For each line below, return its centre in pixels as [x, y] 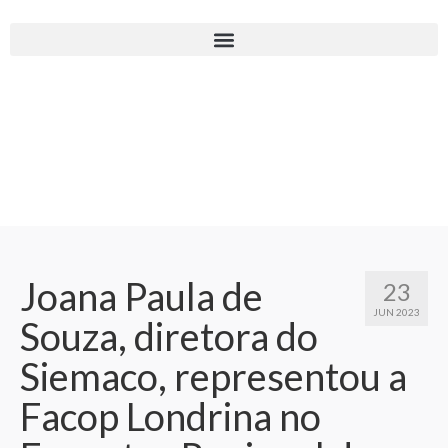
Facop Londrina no [170, 416]
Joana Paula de [141, 296]
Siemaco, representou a [213, 376]
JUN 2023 [396, 312]
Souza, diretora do [169, 336]
